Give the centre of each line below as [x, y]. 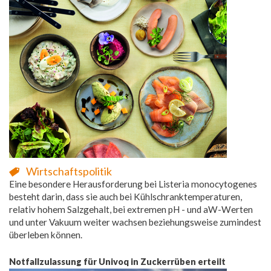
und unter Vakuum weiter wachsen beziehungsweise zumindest [135, 222]
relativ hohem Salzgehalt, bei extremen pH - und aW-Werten [131, 209]
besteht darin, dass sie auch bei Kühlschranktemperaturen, [126, 196]
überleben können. [46, 234]
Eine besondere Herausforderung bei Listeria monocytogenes [133, 184]
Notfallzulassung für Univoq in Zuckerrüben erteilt [117, 261]
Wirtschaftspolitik [69, 171]
